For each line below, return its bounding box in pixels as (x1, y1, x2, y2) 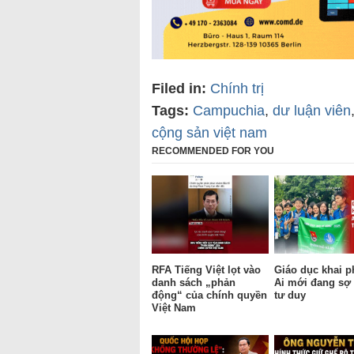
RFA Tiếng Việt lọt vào (152, 263, 261, 276)
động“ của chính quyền (152, 288, 267, 301)
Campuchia (193, 103, 265, 119)
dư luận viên (273, 103, 351, 119)
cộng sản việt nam (152, 125, 267, 141)
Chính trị (210, 81, 264, 97)
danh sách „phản (152, 276, 235, 288)
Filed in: (152, 81, 206, 97)
